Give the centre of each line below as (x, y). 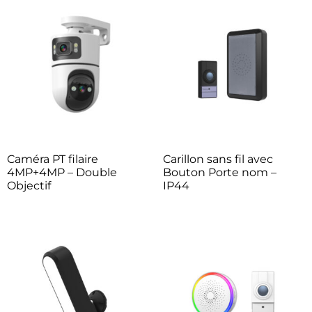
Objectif (29, 185)
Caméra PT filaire (53, 159)
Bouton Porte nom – (220, 172)
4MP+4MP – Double (62, 172)
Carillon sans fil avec (218, 159)
